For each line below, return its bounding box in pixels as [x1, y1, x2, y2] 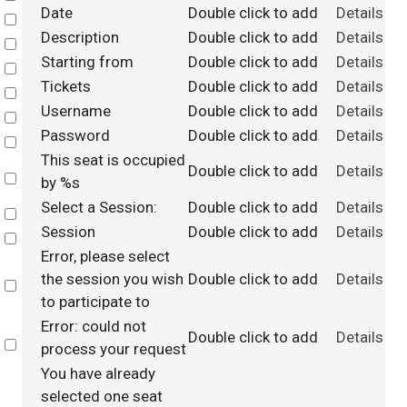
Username [40, 102, 111, 120]
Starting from [40, 53, 134, 71]
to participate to [40, 293, 150, 311]
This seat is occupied [40, 151, 185, 169]
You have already [40, 364, 155, 382]
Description [40, 28, 119, 46]
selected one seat [40, 387, 163, 405]
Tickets [40, 77, 91, 95]
